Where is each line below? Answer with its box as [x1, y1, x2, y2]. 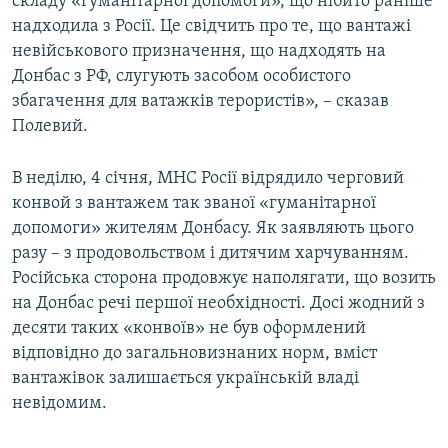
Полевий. [12, 117, 88, 137]
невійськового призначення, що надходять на [12, 42, 386, 62]
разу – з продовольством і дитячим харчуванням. [12, 244, 409, 264]
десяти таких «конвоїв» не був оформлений [12, 319, 366, 339]
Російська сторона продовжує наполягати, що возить [12, 269, 436, 289]
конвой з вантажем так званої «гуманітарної [12, 194, 376, 214]
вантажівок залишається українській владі [12, 369, 359, 389]
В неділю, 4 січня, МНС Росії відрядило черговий [12, 169, 404, 189]
